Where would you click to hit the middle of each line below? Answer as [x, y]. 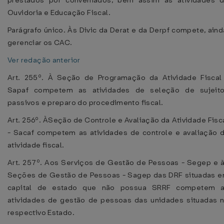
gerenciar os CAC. [40, 42]
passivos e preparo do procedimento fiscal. [85, 102]
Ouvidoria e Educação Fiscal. [59, 12]
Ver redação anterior [44, 60]
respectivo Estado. [41, 212]
